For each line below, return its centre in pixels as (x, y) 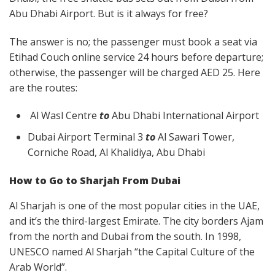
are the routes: (45, 87)
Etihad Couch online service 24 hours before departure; (136, 57)
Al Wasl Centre (64, 116)
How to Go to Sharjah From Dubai (95, 180)
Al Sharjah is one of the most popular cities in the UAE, (134, 205)
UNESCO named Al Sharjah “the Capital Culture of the (132, 251)
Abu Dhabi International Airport (184, 116)
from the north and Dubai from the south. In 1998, (125, 236)
